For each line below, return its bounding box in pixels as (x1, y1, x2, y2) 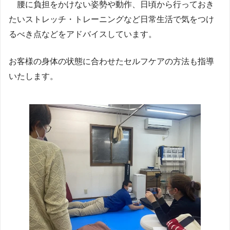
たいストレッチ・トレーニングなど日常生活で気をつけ (9, 15, 214, 24)
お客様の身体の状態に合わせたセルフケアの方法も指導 (9, 57, 214, 66)
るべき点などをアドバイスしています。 (9, 30, 157, 39)
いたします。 (9, 72, 58, 81)
